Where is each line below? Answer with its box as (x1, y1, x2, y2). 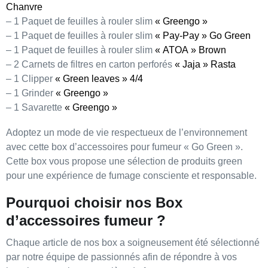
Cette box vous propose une (6, 156, 127, 166)
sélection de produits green (127, 156, 242, 166)
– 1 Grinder (6, 88, 56, 98)
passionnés (91, 252, 140, 262)
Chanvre (6, 2, 42, 12)
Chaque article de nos (6, 237, 102, 248)
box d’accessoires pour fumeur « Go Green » (51, 142, 240, 152)
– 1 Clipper (6, 74, 53, 84)
